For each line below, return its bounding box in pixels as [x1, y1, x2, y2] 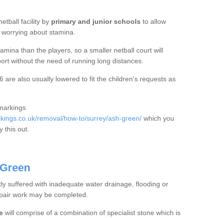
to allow [140, 18, 166, 26]
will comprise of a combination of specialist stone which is [2, 209, 181, 217]
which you [141, 114, 174, 123]
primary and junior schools [51, 18, 141, 26]
